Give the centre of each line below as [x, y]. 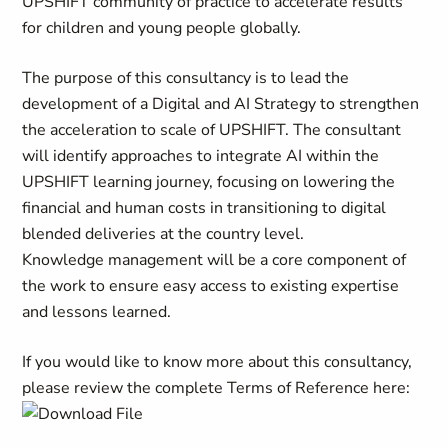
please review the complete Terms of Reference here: [216, 388]
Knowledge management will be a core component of [214, 260]
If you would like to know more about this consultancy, [217, 362]
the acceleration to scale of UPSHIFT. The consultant [212, 130]
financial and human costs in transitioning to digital [204, 208]
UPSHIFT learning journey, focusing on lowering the [209, 182]
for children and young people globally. [162, 28]
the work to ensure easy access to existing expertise [211, 286]
